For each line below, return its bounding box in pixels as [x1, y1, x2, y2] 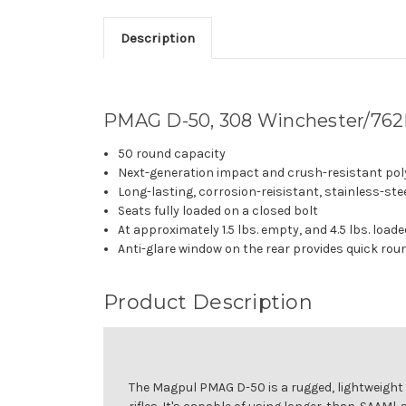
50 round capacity [118, 145, 227, 161]
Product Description [103, 289, 313, 314]
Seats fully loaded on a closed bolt [118, 202, 319, 218]
